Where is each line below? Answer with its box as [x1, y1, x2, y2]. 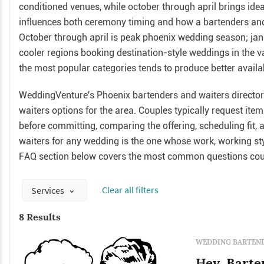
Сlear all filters [101, 183, 159, 196]
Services [31, 184, 66, 196]
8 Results [18, 210, 61, 223]
